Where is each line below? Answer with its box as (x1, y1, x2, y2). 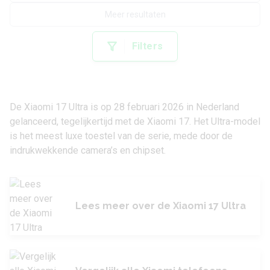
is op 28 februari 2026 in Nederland (88, 101, 239, 113)
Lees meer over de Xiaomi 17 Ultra (75, 200, 246, 212)
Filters (131, 40, 163, 52)
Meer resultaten (104, 10, 166, 20)
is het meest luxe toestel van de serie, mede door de (10, 130, 233, 142)
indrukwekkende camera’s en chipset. (10, 145, 166, 157)
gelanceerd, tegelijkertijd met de (10, 116, 147, 128)
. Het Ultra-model (189, 116, 260, 128)
